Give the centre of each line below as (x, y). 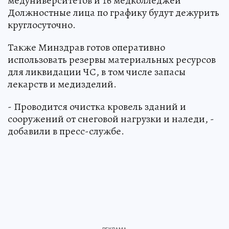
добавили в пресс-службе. (66, 131)
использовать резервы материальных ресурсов (112, 59)
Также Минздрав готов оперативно (86, 47)
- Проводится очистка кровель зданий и (97, 106)
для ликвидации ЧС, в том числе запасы (97, 72)
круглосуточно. (42, 25)
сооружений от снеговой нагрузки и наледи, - (111, 119)
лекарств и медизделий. (62, 84)
